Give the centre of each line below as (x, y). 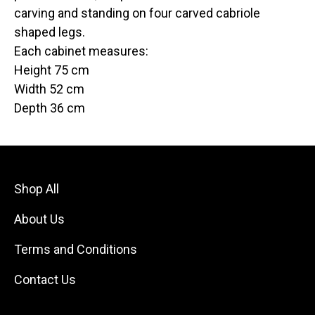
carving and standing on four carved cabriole (137, 13)
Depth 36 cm (50, 108)
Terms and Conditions (76, 250)
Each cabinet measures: (81, 51)
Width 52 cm (49, 89)
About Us (39, 219)
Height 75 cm (52, 70)
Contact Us (45, 280)
